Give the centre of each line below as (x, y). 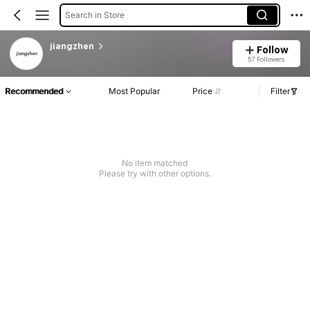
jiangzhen (72, 46)
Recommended (34, 91)
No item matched (155, 163)
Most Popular (135, 91)
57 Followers (266, 59)
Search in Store (94, 15)
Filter (280, 91)
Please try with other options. (155, 174)
